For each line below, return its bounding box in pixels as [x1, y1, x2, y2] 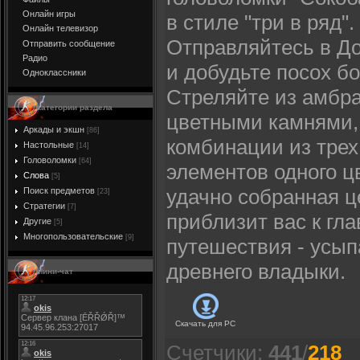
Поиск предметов [23, 186, 95, 195]
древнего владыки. [166, 260, 346, 284]
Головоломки [23, 155, 76, 165]
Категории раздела [36, 103, 112, 112]
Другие [23, 216, 51, 226]
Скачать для [175, 319, 222, 329]
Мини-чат [36, 267, 73, 276]
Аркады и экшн [23, 125, 84, 134]
